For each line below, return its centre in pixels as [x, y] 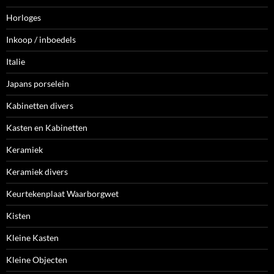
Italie [16, 62]
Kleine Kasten [32, 238]
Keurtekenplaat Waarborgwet [62, 194]
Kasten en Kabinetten [47, 128]
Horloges [24, 18]
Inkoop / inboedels [41, 40]
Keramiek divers [37, 172]
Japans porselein [38, 84]
